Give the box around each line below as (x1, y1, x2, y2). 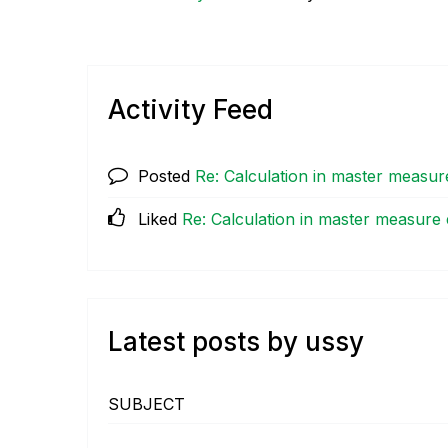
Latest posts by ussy (108, 326, 364, 357)
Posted (138, 165, 195, 186)
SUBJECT (108, 394, 185, 414)
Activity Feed (108, 93, 273, 125)
